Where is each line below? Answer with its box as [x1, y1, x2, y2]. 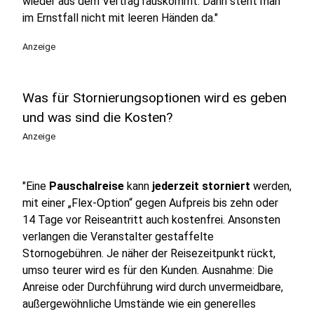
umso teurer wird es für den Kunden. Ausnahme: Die [22, 264, 273, 277]
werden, [250, 179, 292, 193]
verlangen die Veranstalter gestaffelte [22, 230, 214, 243]
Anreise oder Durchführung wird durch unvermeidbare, [22, 280, 283, 294]
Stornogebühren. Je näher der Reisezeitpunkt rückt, [22, 247, 275, 260]
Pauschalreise [49, 179, 127, 193]
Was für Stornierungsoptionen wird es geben [22, 90, 287, 106]
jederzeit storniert [149, 179, 250, 193]
